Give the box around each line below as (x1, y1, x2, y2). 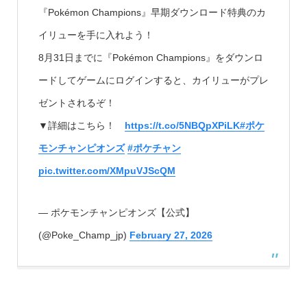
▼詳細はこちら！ (38, 119, 125, 131)
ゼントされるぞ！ (38, 97, 115, 108)
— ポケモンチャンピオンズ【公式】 (38, 206, 195, 218)
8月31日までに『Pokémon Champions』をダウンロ (38, 51, 263, 63)
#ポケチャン (127, 142, 181, 153)
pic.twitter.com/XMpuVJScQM (38, 164, 175, 176)
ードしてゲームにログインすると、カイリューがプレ (38, 74, 269, 86)
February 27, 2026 (129, 229, 212, 241)
